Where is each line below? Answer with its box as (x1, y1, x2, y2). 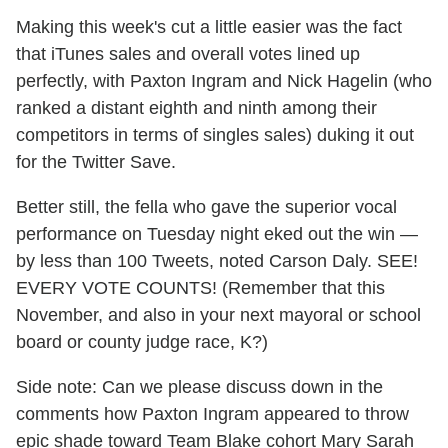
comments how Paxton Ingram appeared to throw (16, 404, 409, 425)
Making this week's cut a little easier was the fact (16, 17, 402, 38)
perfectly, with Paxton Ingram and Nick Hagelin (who (16, 71, 432, 92)
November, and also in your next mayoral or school (16, 305, 421, 326)
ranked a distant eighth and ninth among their (16, 98, 377, 119)
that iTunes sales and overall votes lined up (16, 44, 360, 65)
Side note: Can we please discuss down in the (16, 377, 383, 398)
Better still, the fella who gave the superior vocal (16, 197, 397, 218)
